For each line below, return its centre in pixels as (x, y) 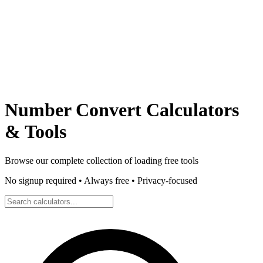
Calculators (190, 110)
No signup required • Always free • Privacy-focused (101, 180)
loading (148, 160)
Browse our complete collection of (70, 160)
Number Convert (73, 110)
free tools (180, 160)
